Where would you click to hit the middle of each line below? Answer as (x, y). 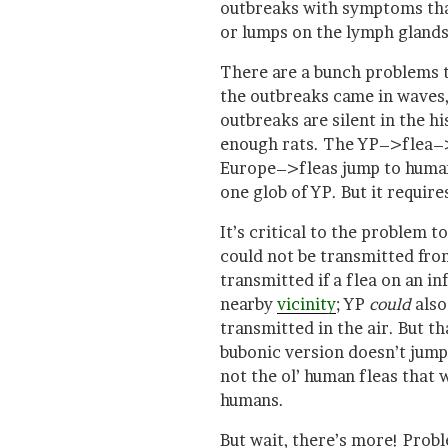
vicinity (306, 303)
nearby (248, 303)
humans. (252, 399)
